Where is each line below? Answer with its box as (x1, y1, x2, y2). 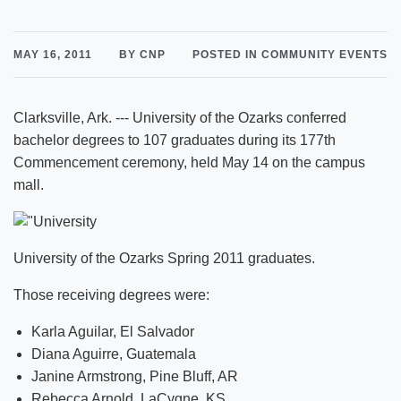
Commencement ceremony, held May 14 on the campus (13, 155, 365, 170)
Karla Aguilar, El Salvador (31, 323, 194, 339)
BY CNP (119, 48, 166, 61)
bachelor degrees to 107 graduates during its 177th (13, 132, 336, 148)
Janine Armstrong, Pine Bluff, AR (31, 368, 238, 384)
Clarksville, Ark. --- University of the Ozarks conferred (13, 110, 346, 125)
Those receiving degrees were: (13, 286, 209, 303)
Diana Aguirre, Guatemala (31, 346, 196, 362)
